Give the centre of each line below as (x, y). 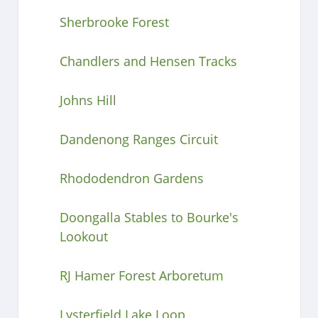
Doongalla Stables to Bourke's (149, 217)
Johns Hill (88, 100)
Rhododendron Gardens (131, 178)
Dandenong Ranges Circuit (138, 139)
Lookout (83, 236)
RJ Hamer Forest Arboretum (141, 275)
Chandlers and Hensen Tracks (148, 61)
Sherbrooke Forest (114, 22)
